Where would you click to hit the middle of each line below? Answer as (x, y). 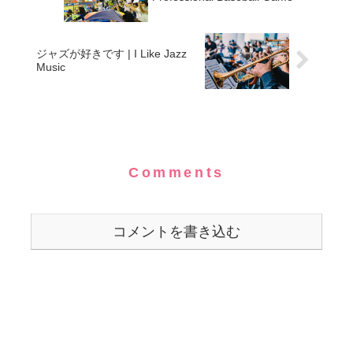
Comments (176, 173)
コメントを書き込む (176, 232)
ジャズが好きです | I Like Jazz (111, 54)
